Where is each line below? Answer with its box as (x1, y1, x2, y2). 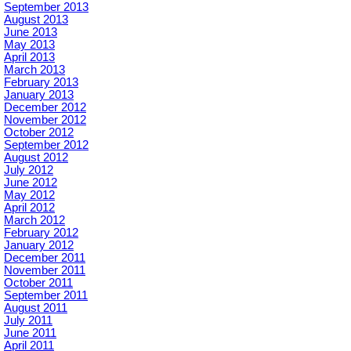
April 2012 (4, 201, 55, 215)
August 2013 (4, 13, 68, 27)
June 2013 (4, 26, 57, 39)
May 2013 (4, 38, 55, 52)
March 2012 (4, 214, 65, 227)
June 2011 (4, 327, 56, 340)
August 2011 (4, 302, 67, 315)
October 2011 (4, 277, 73, 290)
